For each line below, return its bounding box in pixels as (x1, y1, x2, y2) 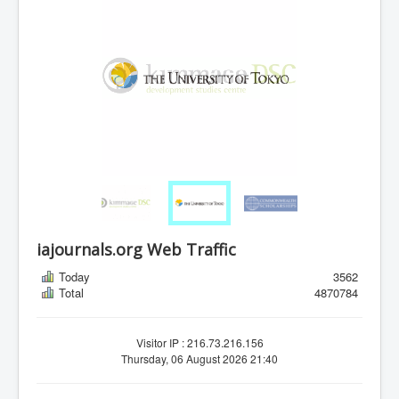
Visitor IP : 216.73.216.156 (135, 335, 264, 350)
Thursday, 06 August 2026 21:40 (121, 351, 278, 366)
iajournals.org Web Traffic (37, 239, 236, 260)
